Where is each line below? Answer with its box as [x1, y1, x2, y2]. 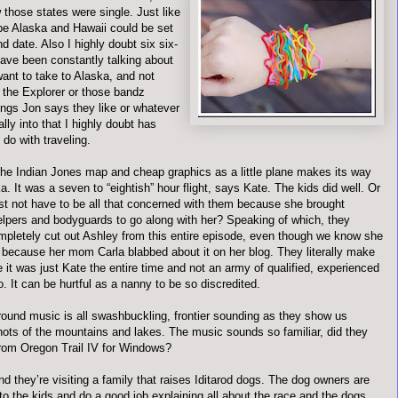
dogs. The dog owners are [233, 373, 370, 386]
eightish [110, 181, 150, 195]
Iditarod [195, 373, 233, 386]
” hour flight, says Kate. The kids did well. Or [150, 181, 380, 195]
